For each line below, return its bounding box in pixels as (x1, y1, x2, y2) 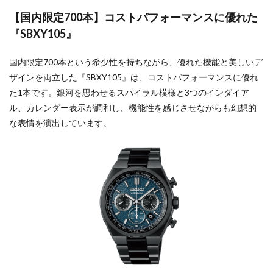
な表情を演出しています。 (9, 118, 112, 129)
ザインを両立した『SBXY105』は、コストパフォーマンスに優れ (9, 72, 258, 83)
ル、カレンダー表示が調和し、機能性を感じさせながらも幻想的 (9, 102, 257, 113)
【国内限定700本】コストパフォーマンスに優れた (9, 10, 258, 24)
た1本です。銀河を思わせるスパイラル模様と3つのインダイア (9, 87, 249, 98)
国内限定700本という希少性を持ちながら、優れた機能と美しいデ (9, 57, 263, 68)
